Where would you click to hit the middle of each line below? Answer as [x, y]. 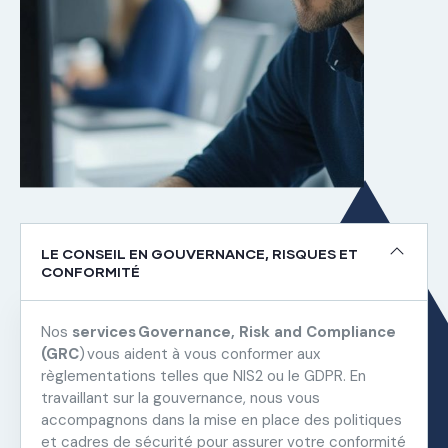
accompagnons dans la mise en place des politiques [221, 419]
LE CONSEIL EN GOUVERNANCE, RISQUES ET [199, 253]
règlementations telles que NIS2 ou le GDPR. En [203, 375]
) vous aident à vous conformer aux [199, 353]
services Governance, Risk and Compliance [234, 331]
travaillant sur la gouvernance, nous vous [180, 397]
